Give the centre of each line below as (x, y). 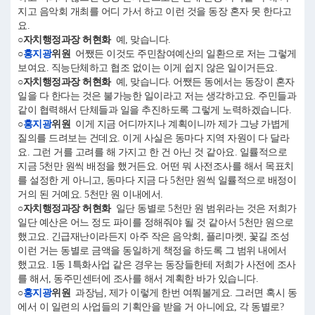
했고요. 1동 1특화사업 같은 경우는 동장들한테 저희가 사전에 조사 (157, 265)
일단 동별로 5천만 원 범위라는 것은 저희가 (204, 208)
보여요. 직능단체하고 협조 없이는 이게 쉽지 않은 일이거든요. (147, 68)
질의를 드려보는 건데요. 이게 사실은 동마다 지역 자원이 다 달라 (153, 138)
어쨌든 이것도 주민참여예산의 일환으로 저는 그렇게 (184, 54)
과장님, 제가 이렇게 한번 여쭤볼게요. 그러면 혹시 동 (184, 293)
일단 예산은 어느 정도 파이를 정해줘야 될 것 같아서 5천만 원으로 (156, 223)
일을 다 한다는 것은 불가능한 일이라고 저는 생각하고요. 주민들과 (157, 96)
